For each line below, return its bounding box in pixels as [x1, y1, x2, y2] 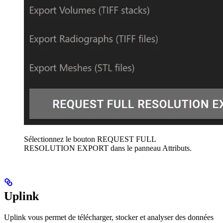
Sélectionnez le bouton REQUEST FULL [24, 135, 156, 144]
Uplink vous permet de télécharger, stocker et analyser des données [4, 213, 214, 222]
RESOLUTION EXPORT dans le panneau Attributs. [24, 144, 192, 153]
